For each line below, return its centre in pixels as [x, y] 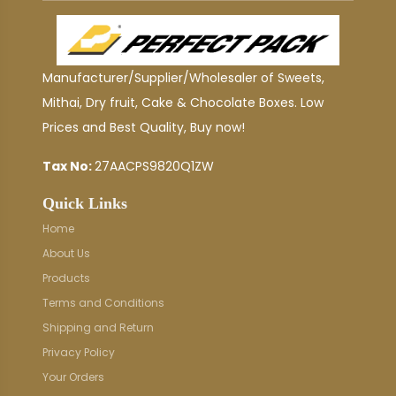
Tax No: [69, 167]
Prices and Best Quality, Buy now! [144, 128]
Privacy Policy [79, 353]
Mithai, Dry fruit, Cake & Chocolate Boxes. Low [183, 103]
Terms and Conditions [103, 303]
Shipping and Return [98, 328]
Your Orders [73, 377]
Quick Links [85, 204]
